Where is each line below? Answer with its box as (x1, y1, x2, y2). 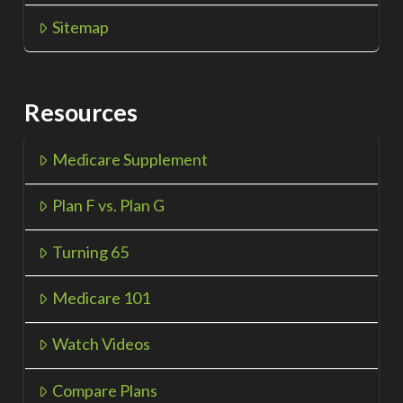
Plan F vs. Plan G (51, 195, 165, 216)
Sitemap (51, 17, 109, 38)
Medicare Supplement (51, 148, 208, 169)
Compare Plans (51, 380, 157, 400)
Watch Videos (51, 334, 150, 354)
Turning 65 (51, 241, 129, 262)
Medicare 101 (51, 288, 150, 309)
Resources (23, 96, 138, 127)
